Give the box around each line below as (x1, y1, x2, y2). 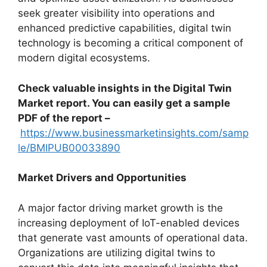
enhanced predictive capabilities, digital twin (18, 22, 231, 34)
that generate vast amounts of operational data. (18, 231, 248, 244)
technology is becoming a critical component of (18, 37, 243, 49)
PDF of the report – (18, 111, 110, 124)
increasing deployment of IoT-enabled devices (18, 216, 240, 229)
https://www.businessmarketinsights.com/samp (20, 126, 249, 139)
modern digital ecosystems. (18, 52, 150, 64)
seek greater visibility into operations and (18, 7, 215, 19)
